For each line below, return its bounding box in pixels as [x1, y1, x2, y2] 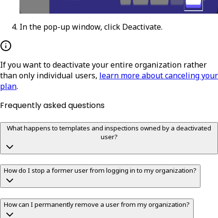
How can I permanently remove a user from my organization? [4, 200, 190, 209]
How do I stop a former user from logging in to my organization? [4, 166, 197, 175]
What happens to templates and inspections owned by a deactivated [7, 123, 211, 132]
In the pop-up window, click [19, 21, 122, 32]
